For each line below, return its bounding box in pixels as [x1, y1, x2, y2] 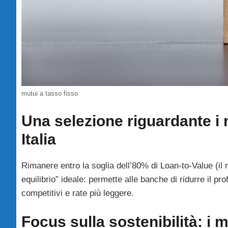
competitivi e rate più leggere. [21, 188, 134, 198]
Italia [21, 130, 56, 148]
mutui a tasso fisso [21, 90, 78, 98]
